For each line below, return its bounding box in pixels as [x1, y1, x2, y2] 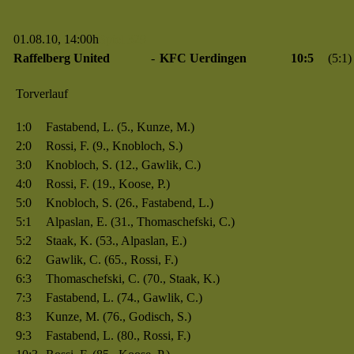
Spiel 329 [98, 32, 146, 46]
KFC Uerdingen [159, 51, 247, 65]
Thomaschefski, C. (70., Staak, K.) [45, 272, 220, 285]
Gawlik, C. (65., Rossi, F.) [45, 253, 178, 266]
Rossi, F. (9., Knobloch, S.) [45, 139, 183, 153]
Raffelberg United [13, 51, 110, 65]
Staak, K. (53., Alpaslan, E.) [45, 234, 186, 247]
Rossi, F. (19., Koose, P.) [45, 177, 170, 190]
